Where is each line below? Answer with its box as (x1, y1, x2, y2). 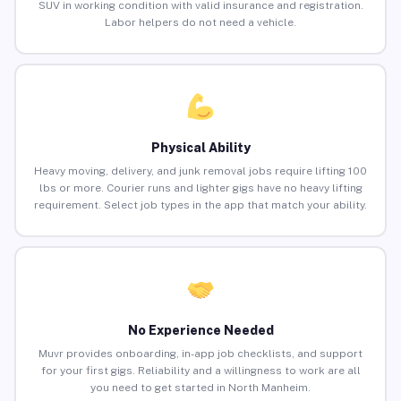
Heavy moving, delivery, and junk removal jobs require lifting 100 (34, 165, 367, 178)
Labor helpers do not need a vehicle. (105, 16, 296, 30)
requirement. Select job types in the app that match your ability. (34, 199, 367, 212)
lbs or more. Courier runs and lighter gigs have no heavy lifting (38, 182, 363, 195)
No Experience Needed (127, 323, 274, 338)
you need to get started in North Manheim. (90, 381, 311, 395)
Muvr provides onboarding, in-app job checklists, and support (38, 347, 363, 361)
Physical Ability (150, 141, 251, 156)
